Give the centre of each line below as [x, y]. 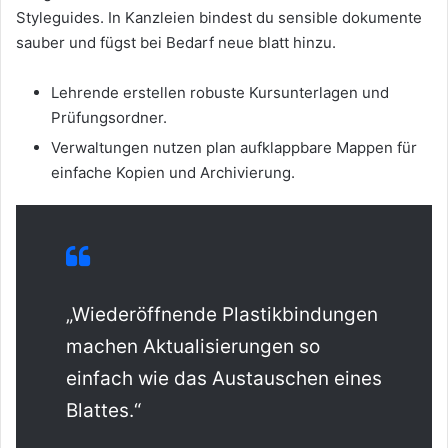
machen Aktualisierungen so [193, 347]
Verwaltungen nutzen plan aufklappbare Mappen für [234, 148]
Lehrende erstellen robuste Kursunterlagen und [220, 93]
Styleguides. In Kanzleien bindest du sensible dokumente [219, 18]
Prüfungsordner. [109, 118]
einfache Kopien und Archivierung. [173, 173]
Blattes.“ [103, 411]
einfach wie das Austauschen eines [224, 379]
